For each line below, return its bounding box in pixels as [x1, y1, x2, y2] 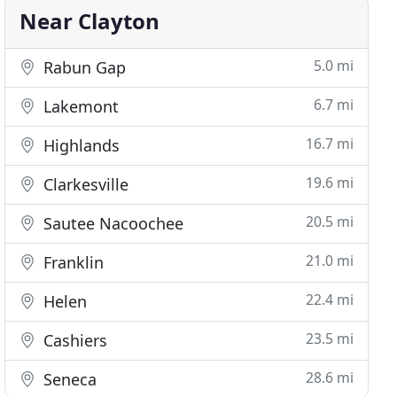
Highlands [39, 135, 121, 156]
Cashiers [39, 330, 108, 351]
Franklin [39, 252, 105, 273]
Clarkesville [39, 174, 129, 195]
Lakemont [39, 96, 120, 117]
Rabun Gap [39, 57, 127, 78]
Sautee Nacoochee [39, 213, 184, 234]
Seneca [39, 369, 97, 390]
